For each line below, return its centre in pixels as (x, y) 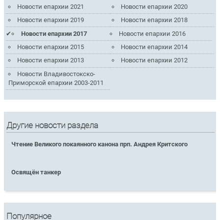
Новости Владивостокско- (56, 74)
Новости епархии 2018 (154, 20)
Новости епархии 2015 (50, 47)
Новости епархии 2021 (50, 6)
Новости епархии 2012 (154, 60)
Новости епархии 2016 (152, 33)
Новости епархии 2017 (54, 33)
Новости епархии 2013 (50, 60)
